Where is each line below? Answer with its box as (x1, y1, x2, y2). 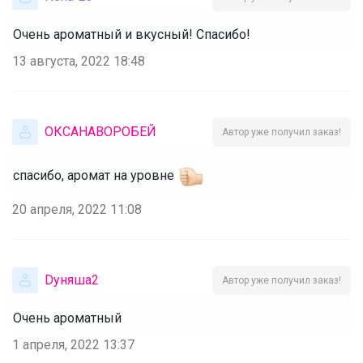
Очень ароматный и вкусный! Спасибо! (13, 26, 250, 42)
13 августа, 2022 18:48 (12, 53, 145, 69)
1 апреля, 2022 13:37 (12, 336, 135, 352)
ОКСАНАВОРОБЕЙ (45, 123, 156, 139)
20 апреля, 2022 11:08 (12, 201, 142, 217)
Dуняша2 (45, 271, 99, 288)
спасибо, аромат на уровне (13, 167, 174, 183)
